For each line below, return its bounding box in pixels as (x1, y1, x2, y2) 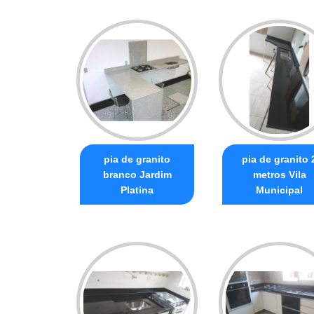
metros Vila (252, 169, 306, 181)
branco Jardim (102, 169, 172, 181)
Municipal (256, 184, 303, 196)
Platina (121, 184, 153, 196)
